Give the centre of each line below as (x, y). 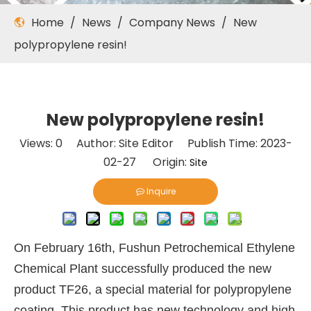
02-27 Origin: (146, 162)
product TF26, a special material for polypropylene (153, 289)
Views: (37, 143)
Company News (172, 23)
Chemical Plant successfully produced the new (143, 269)
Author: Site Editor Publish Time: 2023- (177, 143)
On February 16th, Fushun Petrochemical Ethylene (154, 248)
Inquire (161, 191)
